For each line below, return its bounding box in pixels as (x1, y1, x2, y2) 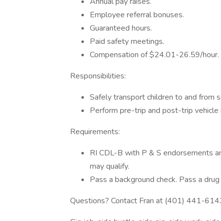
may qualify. (90, 161, 129, 172)
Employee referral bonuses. (90, 9, 184, 20)
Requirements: (70, 126, 120, 137)
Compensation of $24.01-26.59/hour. (90, 49, 219, 60)
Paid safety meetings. (90, 36, 164, 47)
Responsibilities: (70, 71, 126, 81)
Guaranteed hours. (90, 23, 152, 34)
